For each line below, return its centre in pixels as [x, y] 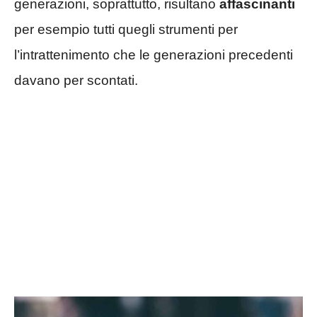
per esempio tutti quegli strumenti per [126, 29]
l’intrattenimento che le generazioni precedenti [154, 55]
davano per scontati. [76, 80]
